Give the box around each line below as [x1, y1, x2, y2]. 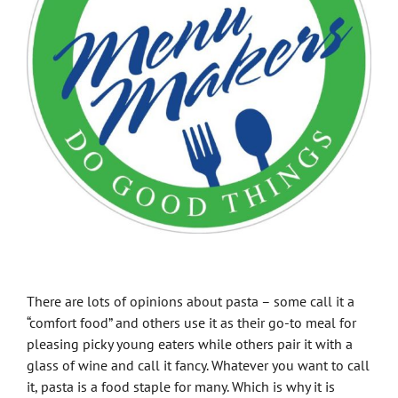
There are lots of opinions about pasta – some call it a [27, 292, 354, 311]
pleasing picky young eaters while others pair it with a [27, 335, 353, 354]
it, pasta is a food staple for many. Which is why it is [27, 378, 335, 396]
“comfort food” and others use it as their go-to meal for [27, 314, 356, 332]
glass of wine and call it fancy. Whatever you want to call [27, 356, 370, 375]
